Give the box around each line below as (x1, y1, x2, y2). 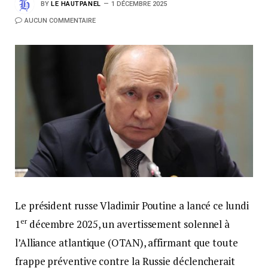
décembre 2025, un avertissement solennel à (26, 217, 230, 232)
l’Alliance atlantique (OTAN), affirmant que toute (15, 236, 238, 250)
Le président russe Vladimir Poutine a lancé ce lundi (15, 199, 249, 213)
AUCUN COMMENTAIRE (25, 17, 96, 25)
